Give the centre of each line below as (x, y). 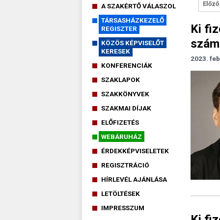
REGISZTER (119, 28)
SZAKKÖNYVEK (125, 94)
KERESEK (116, 51)
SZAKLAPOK (121, 79)
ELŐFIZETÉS (120, 122)
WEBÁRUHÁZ (122, 136)
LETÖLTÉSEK (121, 193)
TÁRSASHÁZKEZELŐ (133, 20)
